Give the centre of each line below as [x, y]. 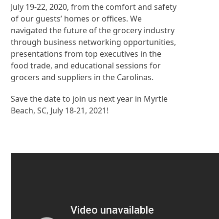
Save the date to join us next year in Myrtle [89, 99]
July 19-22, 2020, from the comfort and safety [94, 7]
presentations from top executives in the [86, 54]
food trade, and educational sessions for [86, 65]
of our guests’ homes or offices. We [77, 18]
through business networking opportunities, [94, 42]
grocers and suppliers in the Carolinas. [82, 77]
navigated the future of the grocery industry [93, 30]
